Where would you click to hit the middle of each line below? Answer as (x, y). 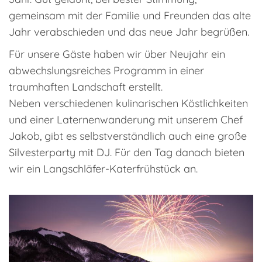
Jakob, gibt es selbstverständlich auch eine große (128, 136)
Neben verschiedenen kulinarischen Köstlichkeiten (128, 103)
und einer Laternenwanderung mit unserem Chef (126, 119)
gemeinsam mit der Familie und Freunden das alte (130, 15)
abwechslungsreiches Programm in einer (106, 70)
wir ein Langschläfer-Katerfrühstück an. (103, 168)
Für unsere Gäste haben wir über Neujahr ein (117, 54)
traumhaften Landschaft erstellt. (86, 87)
